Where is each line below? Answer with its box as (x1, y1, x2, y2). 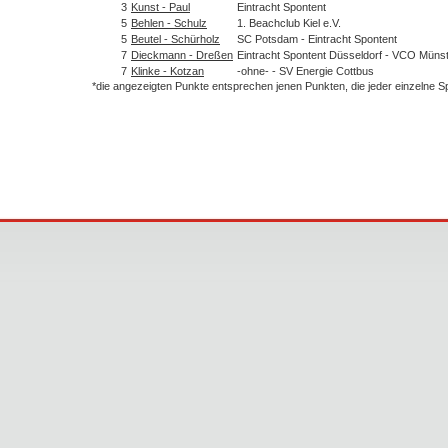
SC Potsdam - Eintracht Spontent (237, 32, 397, 45)
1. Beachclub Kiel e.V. (237, 16, 341, 29)
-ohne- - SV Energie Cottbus (237, 64, 374, 77)
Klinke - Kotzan (131, 64, 204, 77)
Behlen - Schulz (131, 16, 207, 29)
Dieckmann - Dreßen (131, 48, 233, 61)
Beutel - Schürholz (131, 32, 220, 45)
